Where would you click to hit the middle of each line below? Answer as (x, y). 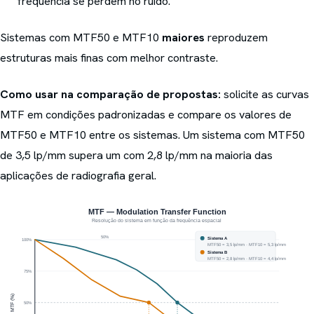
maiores (183, 37)
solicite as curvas (265, 94)
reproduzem (236, 37)
